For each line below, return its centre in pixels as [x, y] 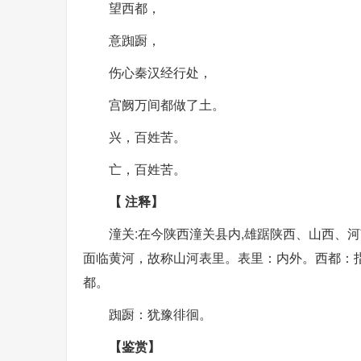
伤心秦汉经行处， [160, 73]
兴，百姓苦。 [147, 137]
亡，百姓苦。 [147, 169]
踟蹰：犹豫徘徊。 [160, 314]
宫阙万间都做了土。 [167, 105]
